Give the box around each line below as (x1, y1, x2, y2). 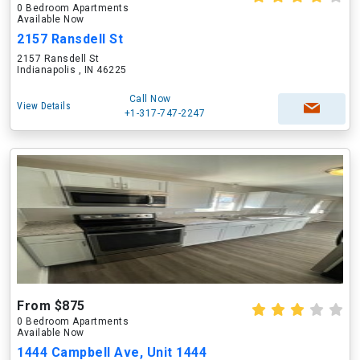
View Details (17, 100, 71, 112)
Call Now (129, 93, 171, 104)
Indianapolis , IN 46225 (17, 64, 127, 76)
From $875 (17, 298, 85, 313)
